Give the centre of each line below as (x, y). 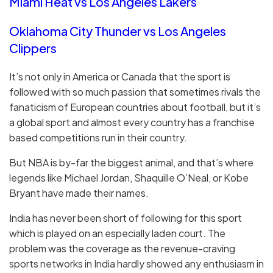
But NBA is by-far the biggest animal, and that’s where (131, 163)
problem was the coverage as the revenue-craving (122, 249)
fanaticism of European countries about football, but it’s (135, 107)
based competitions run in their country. (98, 138)
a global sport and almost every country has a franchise (132, 122)
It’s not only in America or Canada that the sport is (120, 77)
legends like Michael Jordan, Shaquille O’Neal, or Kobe (129, 178)
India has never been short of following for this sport (126, 218)
